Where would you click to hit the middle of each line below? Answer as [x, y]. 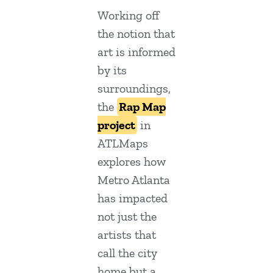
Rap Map [142, 107]
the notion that [136, 34]
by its [112, 70]
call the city [127, 253]
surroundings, [134, 89]
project [116, 125]
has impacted [133, 198]
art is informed [136, 52]
